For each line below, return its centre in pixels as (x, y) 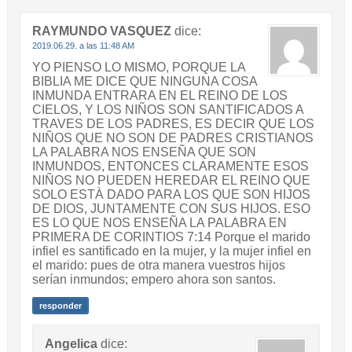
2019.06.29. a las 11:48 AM (83, 46)
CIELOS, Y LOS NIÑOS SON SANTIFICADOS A (167, 110)
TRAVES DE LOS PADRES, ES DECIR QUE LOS (173, 124)
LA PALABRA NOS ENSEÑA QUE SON (144, 152)
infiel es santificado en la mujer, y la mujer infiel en (171, 251)
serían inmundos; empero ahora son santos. (154, 280)
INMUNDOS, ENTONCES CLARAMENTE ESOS (170, 167)
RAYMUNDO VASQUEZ (101, 31)
